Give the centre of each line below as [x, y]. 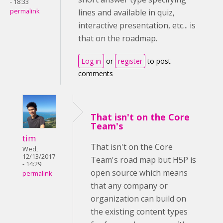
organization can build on [138, 198]
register [130, 61]
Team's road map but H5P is [143, 160]
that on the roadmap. [119, 38]
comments [96, 73]
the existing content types [139, 211]
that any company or [129, 185]
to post [158, 61]
